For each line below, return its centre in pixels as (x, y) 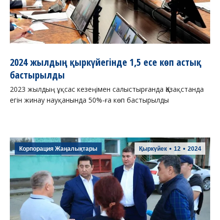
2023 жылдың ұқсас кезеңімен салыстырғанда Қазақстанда (107, 89)
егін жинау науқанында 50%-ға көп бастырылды (89, 100)
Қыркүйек (153, 149)
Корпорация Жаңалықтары (58, 149)
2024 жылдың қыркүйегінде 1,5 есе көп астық (106, 62)
